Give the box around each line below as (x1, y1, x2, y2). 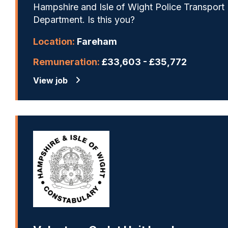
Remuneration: (33, 56, 100, 67)
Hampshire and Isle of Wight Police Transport (33, 2, 224, 13)
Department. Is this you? (33, 14, 135, 25)
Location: (33, 36, 75, 47)
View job (33, 75, 68, 85)
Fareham (75, 36, 117, 47)
